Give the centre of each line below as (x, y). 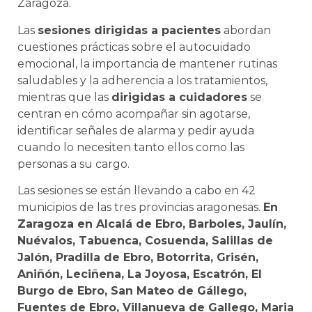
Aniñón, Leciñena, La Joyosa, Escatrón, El (140, 274)
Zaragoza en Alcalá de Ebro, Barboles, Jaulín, (152, 224)
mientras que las (64, 97)
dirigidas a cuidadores (179, 97)
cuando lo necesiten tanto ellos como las (131, 147)
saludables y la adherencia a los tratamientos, (142, 80)
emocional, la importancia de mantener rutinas (147, 63)
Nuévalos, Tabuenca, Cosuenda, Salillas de (145, 241)
